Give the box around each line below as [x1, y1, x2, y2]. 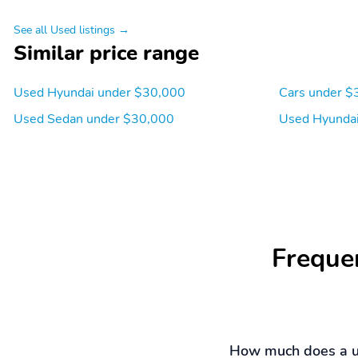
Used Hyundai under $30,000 [14, 83, 185, 101]
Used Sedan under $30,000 [14, 109, 174, 128]
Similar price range [14, 38, 199, 67]
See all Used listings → [14, 21, 129, 38]
